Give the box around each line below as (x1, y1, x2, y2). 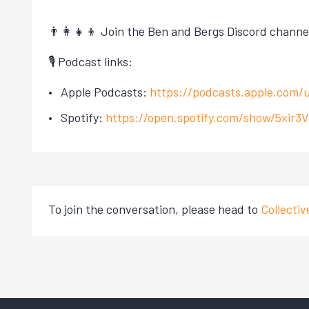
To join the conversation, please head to (48, 201, 261, 217)
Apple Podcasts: (61, 84, 150, 100)
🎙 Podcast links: (48, 54, 132, 70)
